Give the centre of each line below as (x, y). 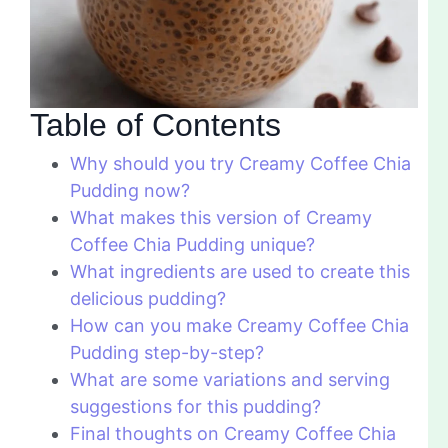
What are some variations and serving (230, 380)
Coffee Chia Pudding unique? (192, 245)
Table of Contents (155, 125)
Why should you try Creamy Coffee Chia (240, 164)
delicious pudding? (148, 299)
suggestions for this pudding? (195, 407)
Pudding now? (130, 191)
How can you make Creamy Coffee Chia (239, 326)
